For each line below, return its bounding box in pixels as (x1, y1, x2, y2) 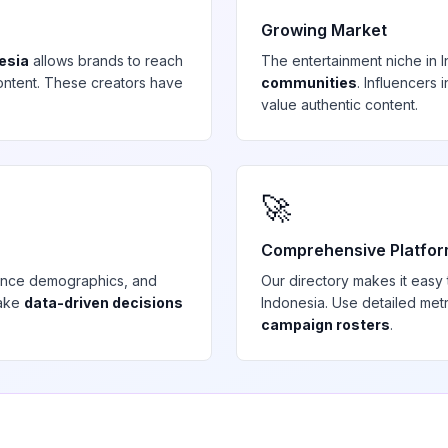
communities (261, 74, 357, 91)
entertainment (292, 52, 382, 69)
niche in (382, 52, 441, 69)
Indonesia (261, 294, 325, 311)
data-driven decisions (24, 294, 183, 311)
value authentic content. (261, 96, 418, 113)
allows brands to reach (29, 52, 183, 69)
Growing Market (261, 20, 387, 40)
